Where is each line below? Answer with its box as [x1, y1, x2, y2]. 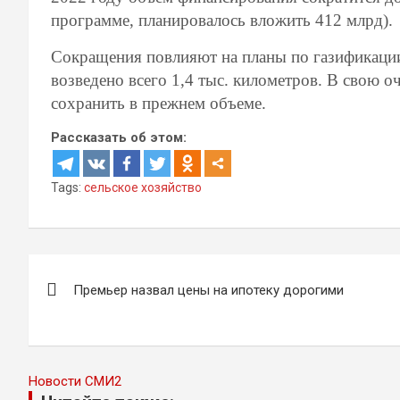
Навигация [29, 254, 172, 289]
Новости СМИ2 [29, 372, 121, 389]
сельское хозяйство [84, 179, 202, 195]
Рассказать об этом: [51, 129, 187, 146]
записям [29, 328, 142, 362]
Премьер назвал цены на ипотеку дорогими [73, 281, 344, 298]
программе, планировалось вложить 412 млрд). [51, 10, 393, 29]
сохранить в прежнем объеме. [51, 93, 266, 112]
